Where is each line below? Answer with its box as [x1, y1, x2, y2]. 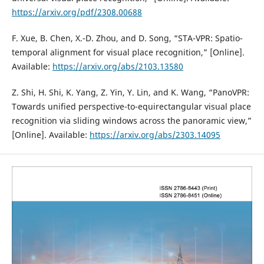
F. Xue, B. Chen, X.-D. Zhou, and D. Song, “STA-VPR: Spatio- [11, 32, 243, 44]
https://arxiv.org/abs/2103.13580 [52, 61, 183, 72]
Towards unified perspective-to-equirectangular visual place [11, 101, 251, 113]
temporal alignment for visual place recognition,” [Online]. [11, 47, 245, 58]
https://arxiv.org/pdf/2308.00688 [11, 6, 142, 18]
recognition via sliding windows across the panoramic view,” [11, 115, 252, 127]
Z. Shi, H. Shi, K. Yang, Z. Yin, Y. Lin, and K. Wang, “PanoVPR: [11, 87, 249, 98]
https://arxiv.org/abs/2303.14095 [89, 129, 220, 141]
